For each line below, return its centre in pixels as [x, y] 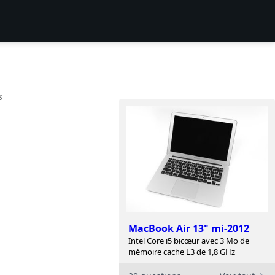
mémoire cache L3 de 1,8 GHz [182, 252]
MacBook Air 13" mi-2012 [189, 229]
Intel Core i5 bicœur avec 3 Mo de [189, 241]
